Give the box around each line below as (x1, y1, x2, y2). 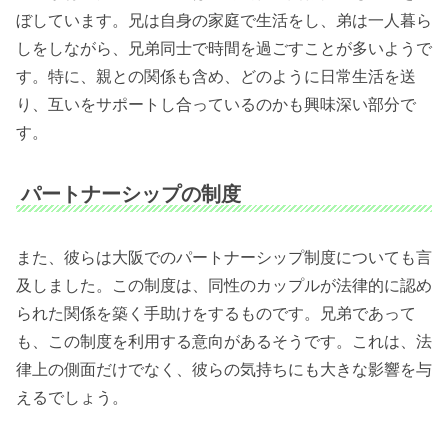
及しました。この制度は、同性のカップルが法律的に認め (16, 277, 432, 295)
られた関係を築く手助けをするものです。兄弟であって (16, 305, 416, 323)
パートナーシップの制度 (21, 183, 241, 206)
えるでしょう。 (16, 389, 128, 407)
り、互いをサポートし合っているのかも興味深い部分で (16, 96, 416, 114)
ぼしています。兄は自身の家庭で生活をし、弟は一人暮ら (16, 12, 432, 30)
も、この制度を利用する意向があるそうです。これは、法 (16, 333, 432, 351)
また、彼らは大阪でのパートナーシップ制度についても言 (16, 249, 432, 267)
